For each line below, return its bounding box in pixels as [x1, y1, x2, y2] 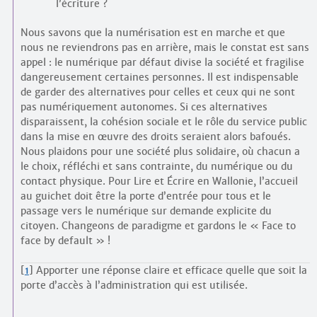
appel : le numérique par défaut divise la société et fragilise [20, 56, 304, 69]
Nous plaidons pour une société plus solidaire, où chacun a [20, 145, 300, 158]
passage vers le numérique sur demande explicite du [20, 204, 272, 217]
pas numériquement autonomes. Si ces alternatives [20, 100, 267, 113]
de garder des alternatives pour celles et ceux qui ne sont [20, 86, 295, 98]
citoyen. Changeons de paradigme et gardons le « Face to [20, 219, 296, 232]
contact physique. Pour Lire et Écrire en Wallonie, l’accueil [20, 175, 298, 188]
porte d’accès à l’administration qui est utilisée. [20, 279, 248, 292]
